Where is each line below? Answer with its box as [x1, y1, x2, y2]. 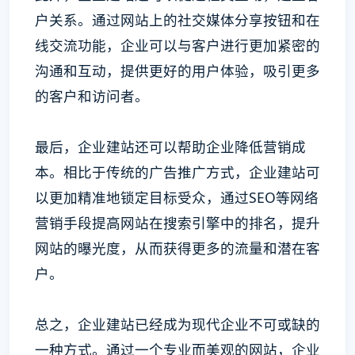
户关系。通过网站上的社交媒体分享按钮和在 [35, 10, 320, 29]
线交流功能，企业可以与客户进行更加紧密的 [35, 36, 320, 55]
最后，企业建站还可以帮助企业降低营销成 [35, 137, 306, 156]
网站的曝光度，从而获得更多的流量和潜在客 [35, 239, 320, 258]
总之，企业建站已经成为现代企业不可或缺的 [35, 315, 320, 334]
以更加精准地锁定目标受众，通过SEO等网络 [35, 188, 319, 207]
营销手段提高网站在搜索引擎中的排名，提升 [35, 213, 320, 232]
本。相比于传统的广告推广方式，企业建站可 [35, 162, 320, 181]
